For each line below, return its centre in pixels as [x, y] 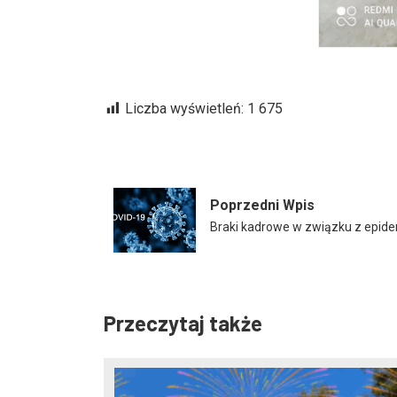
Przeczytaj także [183, 323]
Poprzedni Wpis [262, 205]
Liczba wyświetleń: [184, 109]
